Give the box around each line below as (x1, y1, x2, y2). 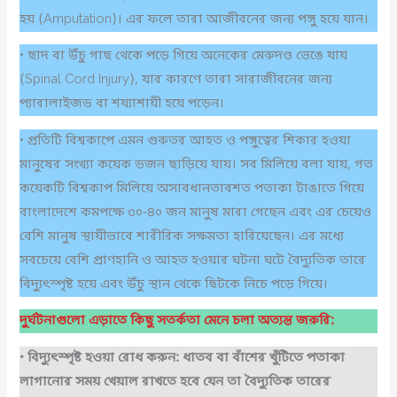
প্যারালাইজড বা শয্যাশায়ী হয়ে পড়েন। (19, 96, 229, 113)
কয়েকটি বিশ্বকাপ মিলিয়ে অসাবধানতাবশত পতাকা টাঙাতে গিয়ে (19, 180, 365, 198)
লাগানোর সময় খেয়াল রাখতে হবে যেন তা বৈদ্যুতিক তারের (19, 373, 331, 391)
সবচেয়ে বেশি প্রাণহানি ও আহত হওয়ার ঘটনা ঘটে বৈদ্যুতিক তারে (19, 252, 367, 269)
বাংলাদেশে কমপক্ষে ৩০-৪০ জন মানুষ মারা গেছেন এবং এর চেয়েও (19, 204, 372, 222)
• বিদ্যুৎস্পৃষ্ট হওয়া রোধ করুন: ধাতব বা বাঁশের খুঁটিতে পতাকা (19, 349, 346, 367)
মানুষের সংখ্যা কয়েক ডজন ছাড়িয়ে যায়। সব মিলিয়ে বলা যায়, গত (19, 156, 374, 174)
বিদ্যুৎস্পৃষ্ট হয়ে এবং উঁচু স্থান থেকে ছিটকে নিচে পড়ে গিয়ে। (19, 276, 329, 293)
